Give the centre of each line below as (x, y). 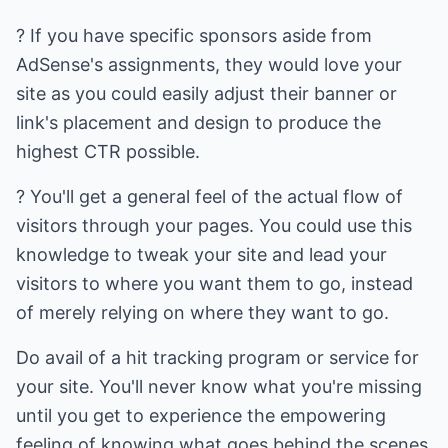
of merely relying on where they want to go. (202, 312)
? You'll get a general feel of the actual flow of (209, 196)
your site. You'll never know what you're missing (219, 386)
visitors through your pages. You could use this (214, 225)
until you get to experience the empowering (201, 415)
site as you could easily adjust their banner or (206, 93)
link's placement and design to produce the (198, 122)
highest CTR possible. (108, 151)
